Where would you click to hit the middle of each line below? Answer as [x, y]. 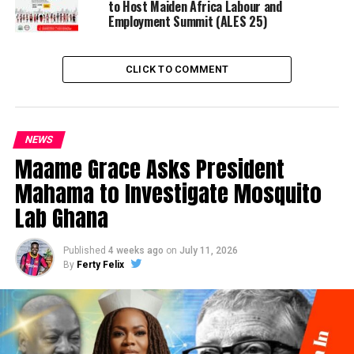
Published [84, 251]
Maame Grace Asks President [149, 169]
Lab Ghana [61, 218]
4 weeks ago [136, 251]
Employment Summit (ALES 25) [187, 22]
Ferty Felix [100, 265]
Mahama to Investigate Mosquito [168, 194]
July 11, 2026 [208, 251]
